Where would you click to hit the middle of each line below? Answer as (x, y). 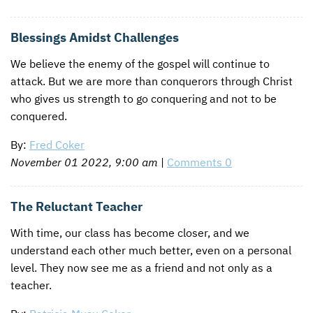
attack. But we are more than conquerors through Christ (152, 81)
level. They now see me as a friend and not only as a (141, 267)
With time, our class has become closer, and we (130, 232)
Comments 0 (199, 162)
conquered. (39, 116)
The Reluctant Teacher (77, 206)
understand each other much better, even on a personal (151, 250)
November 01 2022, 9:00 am (84, 162)
